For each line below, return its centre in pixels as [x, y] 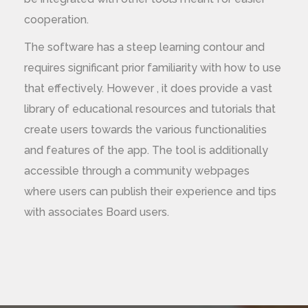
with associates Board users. [97, 212]
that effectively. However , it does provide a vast [148, 88]
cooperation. [56, 20]
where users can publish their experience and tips [150, 191]
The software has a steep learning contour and [144, 47]
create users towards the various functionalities [145, 130]
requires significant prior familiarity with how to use [153, 68]
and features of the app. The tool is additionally [146, 150]
